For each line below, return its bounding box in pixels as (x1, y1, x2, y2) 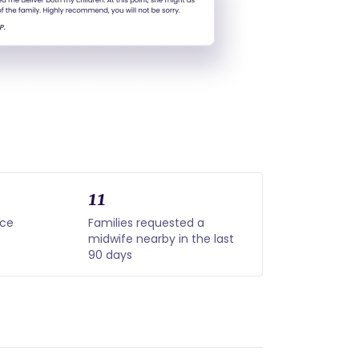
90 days (87, 246, 132, 263)
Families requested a (87, 214, 204, 231)
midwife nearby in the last (87, 230, 234, 247)
